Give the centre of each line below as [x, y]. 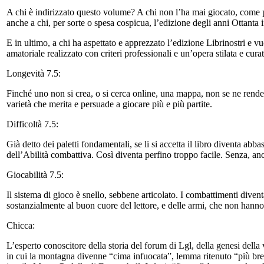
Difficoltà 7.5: [34, 124]
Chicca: [22, 225]
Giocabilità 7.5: [36, 174]
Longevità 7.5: [35, 73]
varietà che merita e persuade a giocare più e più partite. [109, 104]
